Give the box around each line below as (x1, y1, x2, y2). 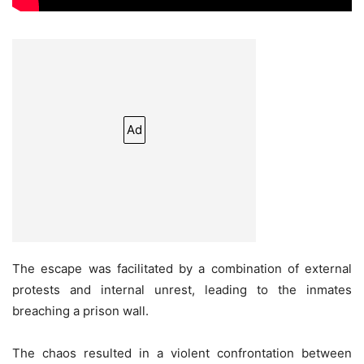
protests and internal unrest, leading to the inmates (12, 281, 352, 297)
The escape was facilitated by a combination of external (12, 260, 352, 276)
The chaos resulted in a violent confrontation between (12, 344, 352, 361)
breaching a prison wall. (12, 302, 149, 318)
